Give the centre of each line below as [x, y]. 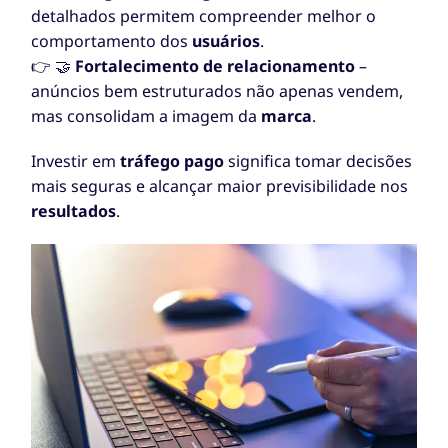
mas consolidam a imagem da [146, 116]
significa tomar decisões [318, 161]
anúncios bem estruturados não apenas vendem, [217, 91]
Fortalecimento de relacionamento [215, 66]
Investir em [76, 161]
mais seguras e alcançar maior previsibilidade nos [220, 186]
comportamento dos [112, 41]
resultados [74, 211]
